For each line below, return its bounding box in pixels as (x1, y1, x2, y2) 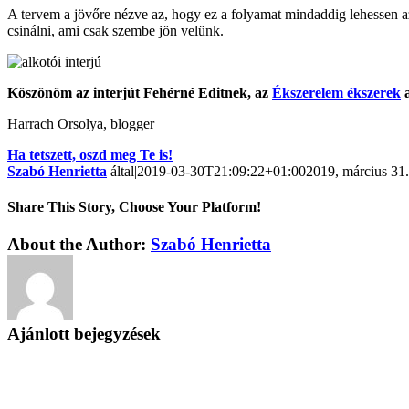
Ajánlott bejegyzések (7, 324, 161, 344)
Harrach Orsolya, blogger (7, 115, 154, 131)
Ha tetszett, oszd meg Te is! (7, 146, 173, 163)
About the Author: (7, 235, 151, 255)
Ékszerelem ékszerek (272, 84, 401, 100)
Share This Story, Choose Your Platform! (7, 198, 261, 215)
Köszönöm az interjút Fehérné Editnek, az (7, 84, 272, 100)
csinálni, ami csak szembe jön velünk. (7, 22, 224, 38)
